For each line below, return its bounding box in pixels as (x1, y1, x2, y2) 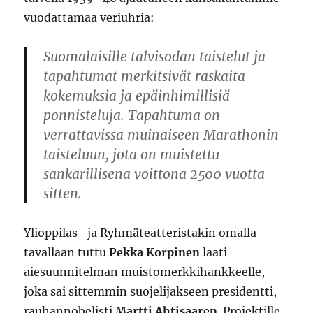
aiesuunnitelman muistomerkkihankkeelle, (24, 265, 265, 279)
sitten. (43, 185, 82, 202)
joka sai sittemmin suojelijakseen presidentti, (24, 284, 277, 298)
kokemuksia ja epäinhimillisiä (43, 87, 231, 104)
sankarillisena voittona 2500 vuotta (43, 166, 265, 182)
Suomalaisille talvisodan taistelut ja (43, 48, 266, 65)
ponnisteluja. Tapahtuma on (43, 107, 221, 124)
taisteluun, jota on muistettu (43, 146, 220, 163)
